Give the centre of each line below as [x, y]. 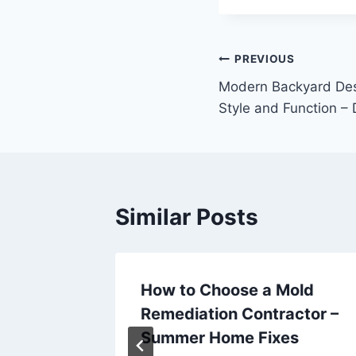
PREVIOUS [265, 59]
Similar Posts [187, 217]
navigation [275, 97]
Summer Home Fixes [220, 337]
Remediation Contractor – [240, 313]
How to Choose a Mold [227, 290]
